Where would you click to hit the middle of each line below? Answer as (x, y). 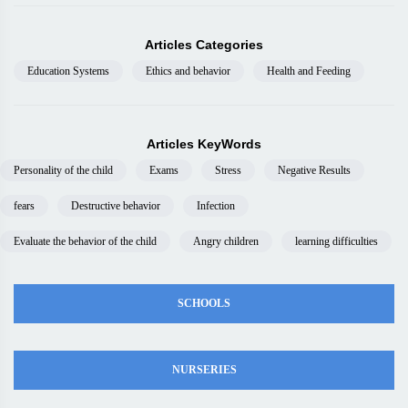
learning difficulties (337, 241)
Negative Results (314, 170)
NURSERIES (204, 370)
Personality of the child (63, 170)
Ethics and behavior (188, 71)
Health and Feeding (309, 71)
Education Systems (68, 71)
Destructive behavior (116, 206)
